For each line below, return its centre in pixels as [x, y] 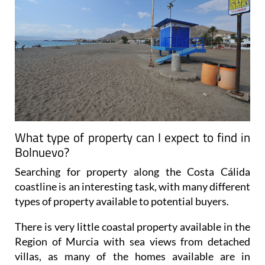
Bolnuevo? [42, 152]
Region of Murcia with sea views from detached [132, 241]
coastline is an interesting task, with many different [132, 186]
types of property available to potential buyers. [122, 201]
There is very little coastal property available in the [132, 226]
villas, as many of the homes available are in [132, 256]
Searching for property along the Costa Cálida [132, 171]
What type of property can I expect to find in [132, 137]
